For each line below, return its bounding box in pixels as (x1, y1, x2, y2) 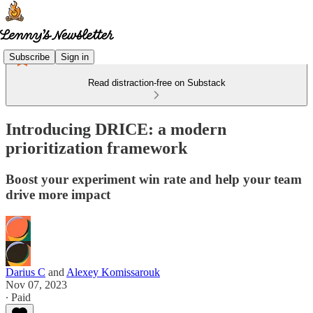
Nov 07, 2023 (6, 278, 67, 291)
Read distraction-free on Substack (87, 78, 226, 88)
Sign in (61, 51, 89, 62)
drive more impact (6, 187, 110, 202)
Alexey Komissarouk (66, 265, 160, 278)
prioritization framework (6, 138, 187, 157)
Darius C (6, 265, 45, 278)
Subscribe (9, 51, 50, 62)
